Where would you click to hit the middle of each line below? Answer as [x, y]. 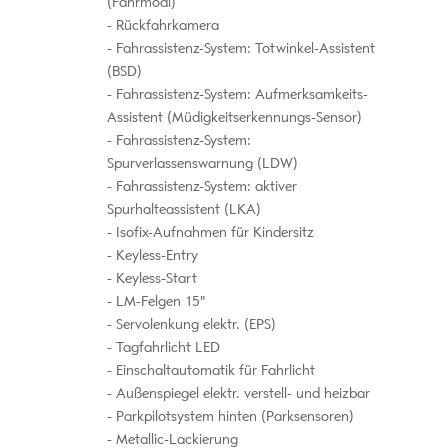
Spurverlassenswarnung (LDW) [202, 164]
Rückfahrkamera [165, 26]
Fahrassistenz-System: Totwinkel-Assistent [243, 49]
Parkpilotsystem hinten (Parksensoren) [232, 417]
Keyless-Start [154, 279]
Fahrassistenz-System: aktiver [204, 187]
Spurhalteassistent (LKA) [183, 210]
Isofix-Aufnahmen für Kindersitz [212, 233]
